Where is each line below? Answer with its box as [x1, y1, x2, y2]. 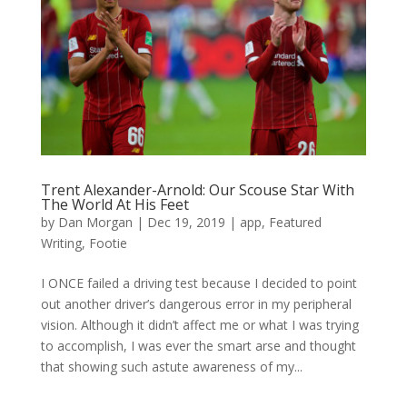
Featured [268, 213, 322, 231]
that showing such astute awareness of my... [40, 357, 303, 375]
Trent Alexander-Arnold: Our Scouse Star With [40, 179, 354, 200]
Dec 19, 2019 [146, 213, 225, 231]
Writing [40, 233, 82, 252]
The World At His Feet [40, 194, 189, 214]
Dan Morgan [57, 213, 133, 231]
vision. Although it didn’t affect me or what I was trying [40, 315, 359, 333]
